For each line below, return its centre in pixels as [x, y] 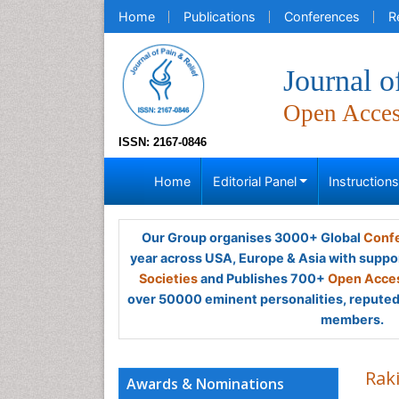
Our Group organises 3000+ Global [252, 237]
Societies [168, 278]
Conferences [322, 16]
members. [352, 319]
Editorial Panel [254, 181]
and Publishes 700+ [263, 278]
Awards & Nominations [205, 384]
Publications [220, 16]
